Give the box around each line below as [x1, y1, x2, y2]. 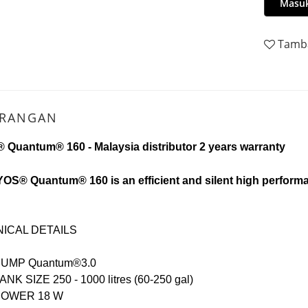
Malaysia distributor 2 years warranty [94, 141, 285, 153]
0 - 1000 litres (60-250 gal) [65, 274, 193, 285]
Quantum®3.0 [28, 257, 96, 269]
